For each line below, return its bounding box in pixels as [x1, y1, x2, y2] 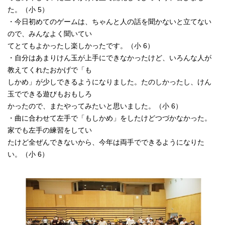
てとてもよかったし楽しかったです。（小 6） [8, 42, 154, 50]
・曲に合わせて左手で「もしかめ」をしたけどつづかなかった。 [8, 114, 211, 122]
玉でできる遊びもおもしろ [8, 90, 92, 98]
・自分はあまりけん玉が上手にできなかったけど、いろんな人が [8, 54, 211, 62]
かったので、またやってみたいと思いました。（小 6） [8, 102, 182, 110]
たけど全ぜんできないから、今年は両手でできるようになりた [8, 138, 204, 146]
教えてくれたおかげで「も [8, 66, 92, 74]
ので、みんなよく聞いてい [8, 30, 92, 38]
